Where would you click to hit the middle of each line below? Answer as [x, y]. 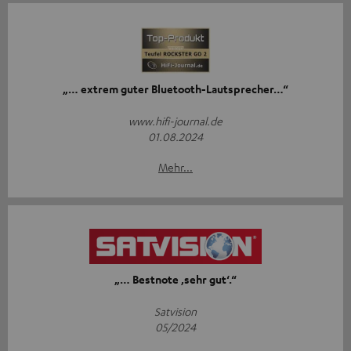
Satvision [175, 311]
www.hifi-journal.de [175, 120]
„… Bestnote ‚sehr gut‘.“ [175, 279]
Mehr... [175, 166]
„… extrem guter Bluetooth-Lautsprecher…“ [175, 89]
